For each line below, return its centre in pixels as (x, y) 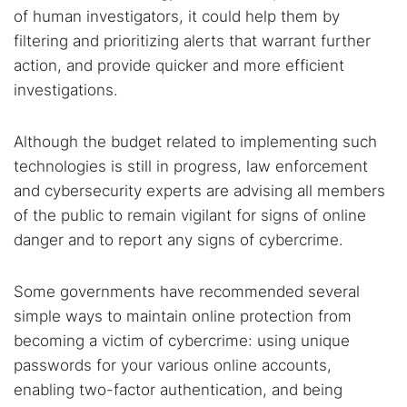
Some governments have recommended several (187, 292)
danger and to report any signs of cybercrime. (179, 240)
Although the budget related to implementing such (195, 142)
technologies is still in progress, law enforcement (191, 166)
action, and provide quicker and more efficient (179, 65)
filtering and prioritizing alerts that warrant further (192, 41)
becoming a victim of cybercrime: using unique (182, 341)
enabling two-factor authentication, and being (178, 390)
